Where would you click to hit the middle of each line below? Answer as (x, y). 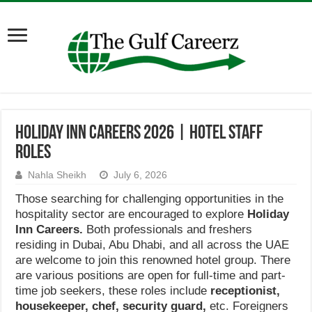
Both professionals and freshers (168, 229)
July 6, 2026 (141, 175)
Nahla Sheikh (57, 175)
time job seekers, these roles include (113, 291)
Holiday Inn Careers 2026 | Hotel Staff (140, 134)
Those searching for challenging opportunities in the (150, 199)
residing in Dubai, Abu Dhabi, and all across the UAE (153, 245)
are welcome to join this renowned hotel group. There (153, 260)
